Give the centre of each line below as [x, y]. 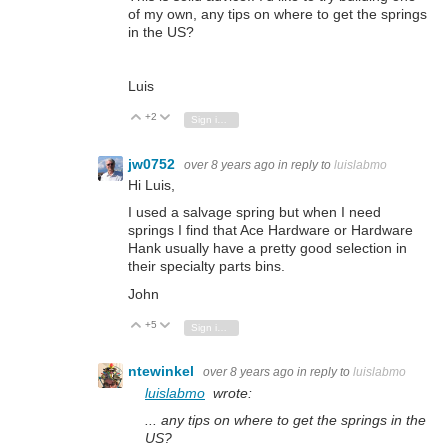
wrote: [228, 392]
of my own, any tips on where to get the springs [277, 13]
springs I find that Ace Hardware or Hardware [270, 230]
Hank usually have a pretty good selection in [267, 248]
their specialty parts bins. [206, 266]
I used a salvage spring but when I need [254, 212]
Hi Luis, [151, 185]
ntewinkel [163, 371]
